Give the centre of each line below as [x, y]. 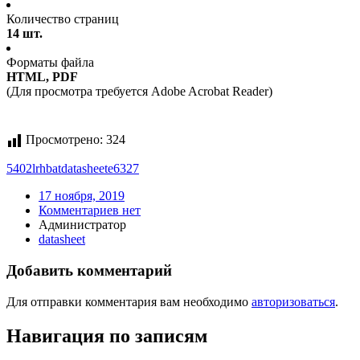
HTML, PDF [42, 77]
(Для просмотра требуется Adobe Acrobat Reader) [139, 92]
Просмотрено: [64, 140]
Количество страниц [63, 19]
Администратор [82, 225]
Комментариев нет [90, 211]
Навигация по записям [107, 335]
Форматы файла [50, 63]
